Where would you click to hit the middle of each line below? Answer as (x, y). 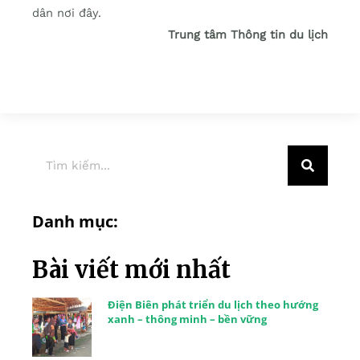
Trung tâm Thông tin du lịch (248, 35)
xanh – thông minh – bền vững (187, 319)
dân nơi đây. (67, 13)
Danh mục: (75, 222)
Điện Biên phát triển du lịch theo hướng (213, 305)
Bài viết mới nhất (131, 270)
